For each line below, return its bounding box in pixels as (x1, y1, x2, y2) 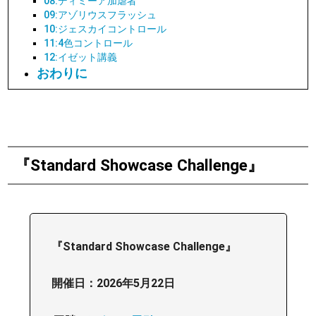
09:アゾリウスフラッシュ (44, 8, 157, 21)
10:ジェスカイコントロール (44, 23, 167, 35)
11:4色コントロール (44, 37, 133, 49)
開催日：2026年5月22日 (51, 276, 175, 290)
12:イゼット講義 (44, 51, 118, 63)
